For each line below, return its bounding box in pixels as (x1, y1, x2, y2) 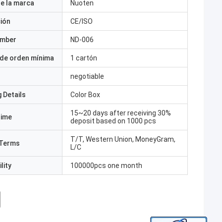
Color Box (70, 91, 100, 99)
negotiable (70, 72, 104, 80)
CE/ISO (70, 17, 93, 25)
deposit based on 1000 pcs (70, 117, 156, 125)
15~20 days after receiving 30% (70, 109, 171, 117)
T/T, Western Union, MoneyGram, (70, 135, 175, 143)
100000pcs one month (70, 162, 142, 169)
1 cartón (70, 54, 97, 62)
